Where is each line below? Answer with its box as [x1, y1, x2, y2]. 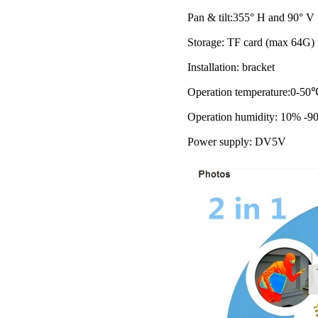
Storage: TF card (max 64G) [187, 35, 314, 48]
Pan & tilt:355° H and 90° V [187, 11, 314, 23]
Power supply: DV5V [187, 135, 286, 148]
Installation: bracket [187, 60, 275, 73]
